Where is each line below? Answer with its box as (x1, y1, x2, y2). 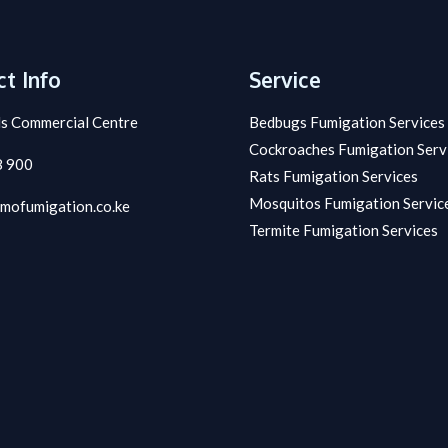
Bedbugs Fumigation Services (249, 113, 445, 132)
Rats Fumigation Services (249, 167, 418, 186)
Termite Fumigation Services (249, 221, 438, 240)
